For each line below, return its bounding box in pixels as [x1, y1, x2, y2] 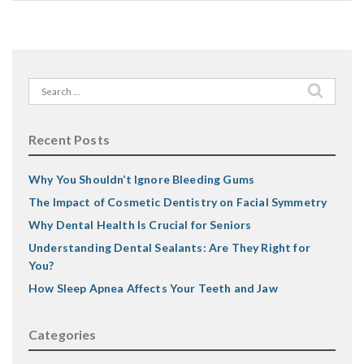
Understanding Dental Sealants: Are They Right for [28, 240, 310, 254]
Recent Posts [28, 132, 110, 147]
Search [28, 79, 63, 93]
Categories [28, 327, 97, 342]
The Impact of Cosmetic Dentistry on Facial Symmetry [28, 195, 327, 209]
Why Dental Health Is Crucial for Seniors [28, 218, 252, 232]
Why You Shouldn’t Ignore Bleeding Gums [28, 172, 255, 186]
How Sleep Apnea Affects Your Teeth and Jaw [28, 281, 278, 295]
